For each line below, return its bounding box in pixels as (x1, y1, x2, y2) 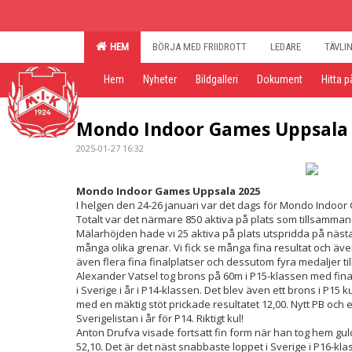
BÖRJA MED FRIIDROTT (152, 41, 247, 53)
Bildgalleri (196, 73, 238, 86)
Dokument (257, 73, 302, 86)
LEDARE (270, 41, 301, 53)
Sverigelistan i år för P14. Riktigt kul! (76, 310, 244, 325)
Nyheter (143, 73, 177, 86)
